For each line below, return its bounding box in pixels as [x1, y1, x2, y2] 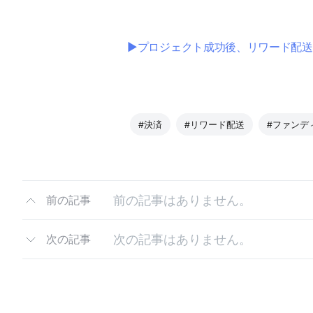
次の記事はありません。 [113, 231, 252, 247]
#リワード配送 [184, 119, 245, 130]
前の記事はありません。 [113, 192, 252, 208]
